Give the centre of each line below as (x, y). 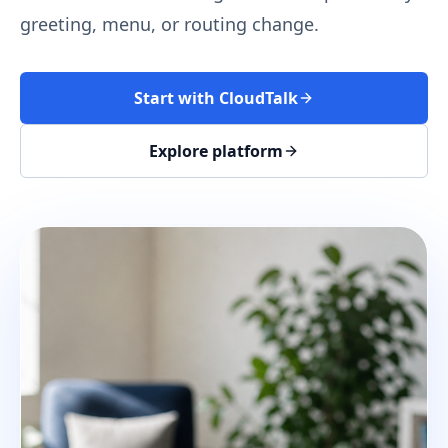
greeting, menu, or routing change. (169, 24)
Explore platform (216, 151)
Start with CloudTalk (216, 98)
